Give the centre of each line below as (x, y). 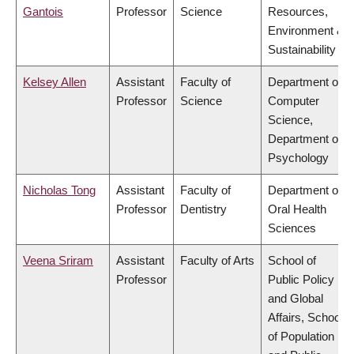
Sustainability (302, 50)
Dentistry (203, 209)
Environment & (306, 31)
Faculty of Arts (217, 261)
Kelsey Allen (55, 82)
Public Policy (301, 280)
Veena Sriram (58, 261)
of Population (301, 337)
